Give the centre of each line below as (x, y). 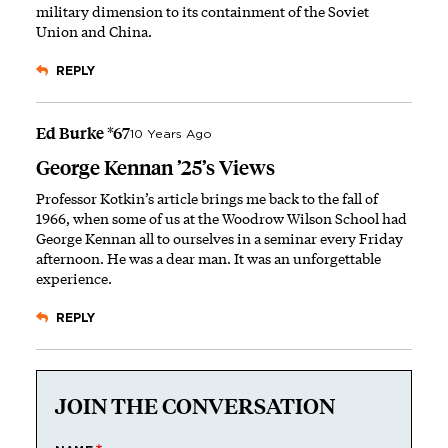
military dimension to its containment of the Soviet (202, 12)
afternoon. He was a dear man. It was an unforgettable (208, 259)
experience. (74, 279)
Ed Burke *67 (83, 134)
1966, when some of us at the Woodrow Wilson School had (221, 219)
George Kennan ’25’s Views (155, 168)
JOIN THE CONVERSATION (195, 407)
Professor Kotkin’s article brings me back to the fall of (207, 199)
